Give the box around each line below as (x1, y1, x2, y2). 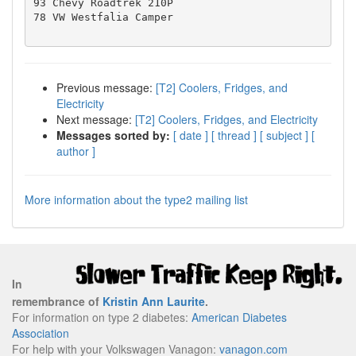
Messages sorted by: (56, 127, 170, 143)
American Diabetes (192, 308, 287, 325)
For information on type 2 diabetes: (12, 308, 192, 325)
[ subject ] (260, 127, 308, 143)
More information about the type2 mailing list (25, 192, 248, 207)
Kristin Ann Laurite (103, 292, 205, 309)
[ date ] (173, 127, 208, 143)
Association (12, 324, 69, 341)
